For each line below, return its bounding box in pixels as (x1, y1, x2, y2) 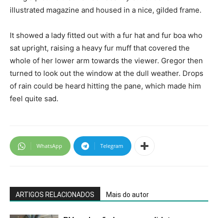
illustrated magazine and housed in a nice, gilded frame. (10, 5, 201, 15)
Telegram (100, 142, 123, 149)
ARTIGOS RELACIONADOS (16, 191, 94, 199)
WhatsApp (36, 142, 62, 149)
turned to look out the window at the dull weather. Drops (10, 69, 203, 78)
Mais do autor (106, 191, 149, 199)
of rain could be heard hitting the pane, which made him (10, 81, 201, 91)
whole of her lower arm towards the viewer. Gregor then (10, 56, 203, 65)
